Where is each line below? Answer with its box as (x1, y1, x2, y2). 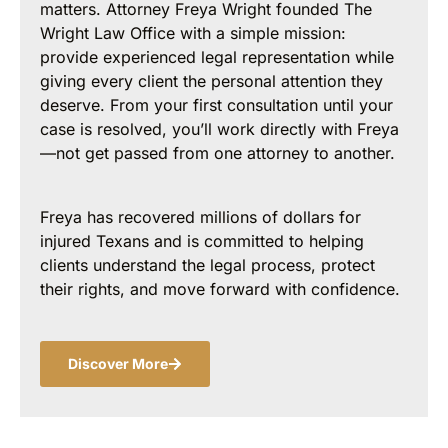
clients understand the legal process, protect (40, 255, 375, 276)
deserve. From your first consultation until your (40, 95, 393, 116)
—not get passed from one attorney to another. (40, 143, 395, 164)
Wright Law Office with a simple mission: (40, 23, 346, 44)
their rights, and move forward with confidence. (40, 279, 400, 300)
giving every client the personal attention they (40, 71, 383, 92)
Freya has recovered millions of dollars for (40, 207, 361, 228)
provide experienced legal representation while (40, 47, 394, 68)
